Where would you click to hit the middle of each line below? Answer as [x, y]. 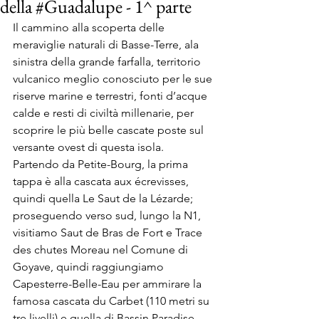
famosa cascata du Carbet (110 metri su [113, 301]
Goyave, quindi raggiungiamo [90, 267]
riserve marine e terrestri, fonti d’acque [111, 96]
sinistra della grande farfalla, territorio [108, 62]
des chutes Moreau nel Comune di [102, 250]
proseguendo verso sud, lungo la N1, [108, 215]
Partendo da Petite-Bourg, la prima [102, 164]
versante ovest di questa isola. [88, 147]
